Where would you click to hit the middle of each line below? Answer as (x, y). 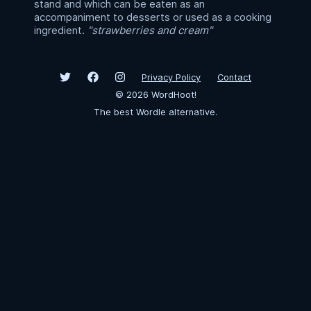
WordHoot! (172, 95)
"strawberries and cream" (150, 30)
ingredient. (59, 30)
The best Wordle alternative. (155, 112)
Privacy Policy (171, 77)
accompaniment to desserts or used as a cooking (153, 17)
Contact (234, 77)
